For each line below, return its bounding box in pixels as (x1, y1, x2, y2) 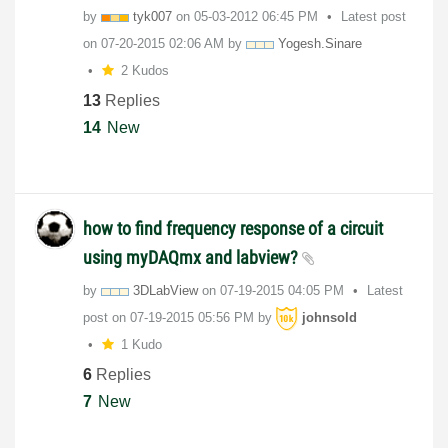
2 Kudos (120, 63, 169, 79)
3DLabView (133, 283, 198, 299)
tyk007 (133, 9, 172, 25)
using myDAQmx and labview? (83, 247, 302, 269)
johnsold (302, 310, 357, 326)
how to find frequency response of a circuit (83, 218, 383, 240)
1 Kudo (120, 337, 162, 353)
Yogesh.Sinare (278, 36, 362, 52)
